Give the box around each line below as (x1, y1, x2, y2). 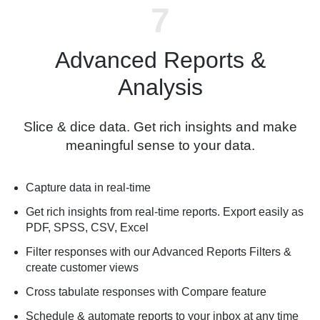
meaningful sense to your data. (65, 137, 255, 153)
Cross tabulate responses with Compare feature (26, 285, 266, 298)
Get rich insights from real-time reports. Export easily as (26, 205, 304, 218)
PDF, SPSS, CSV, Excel (26, 221, 149, 234)
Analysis (117, 74, 203, 100)
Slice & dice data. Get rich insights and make (23, 119, 297, 134)
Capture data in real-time (26, 181, 151, 194)
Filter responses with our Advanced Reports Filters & (26, 245, 291, 258)
